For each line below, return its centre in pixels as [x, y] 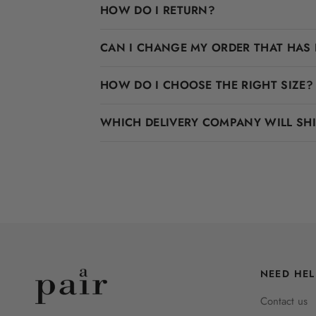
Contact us [284, 301]
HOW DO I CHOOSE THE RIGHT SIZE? [207, 85]
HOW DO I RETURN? [158, 10]
